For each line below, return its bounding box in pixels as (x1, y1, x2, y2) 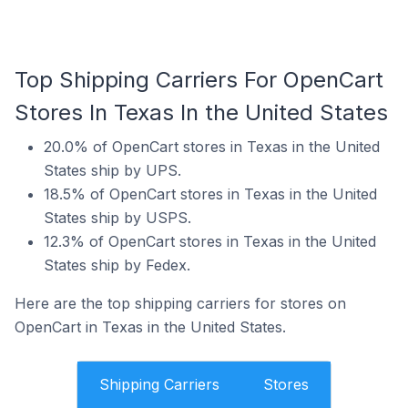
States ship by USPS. (44, 209, 191, 227)
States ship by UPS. (44, 161, 181, 179)
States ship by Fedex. (44, 256, 190, 274)
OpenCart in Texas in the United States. (15, 318, 286, 336)
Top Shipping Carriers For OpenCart (15, 66, 383, 93)
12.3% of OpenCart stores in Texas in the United (44, 232, 376, 250)
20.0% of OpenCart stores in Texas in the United (44, 138, 380, 156)
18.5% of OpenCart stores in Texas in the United (44, 185, 377, 203)
